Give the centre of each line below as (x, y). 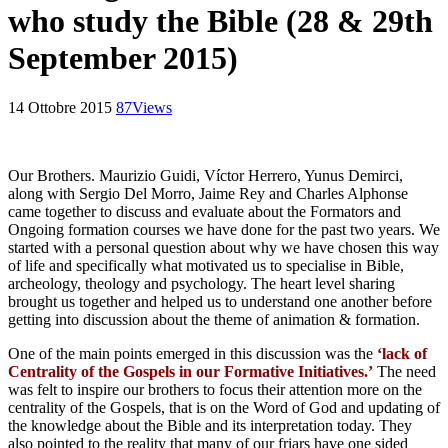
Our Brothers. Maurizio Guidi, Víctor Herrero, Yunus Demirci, (205, 175)
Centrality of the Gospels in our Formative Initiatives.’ (190, 371)
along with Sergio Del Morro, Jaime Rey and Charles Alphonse (208, 193)
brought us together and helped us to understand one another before (220, 301)
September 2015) (123, 58)
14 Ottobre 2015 (60, 107)
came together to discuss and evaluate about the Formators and (204, 211)
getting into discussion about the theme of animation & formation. (214, 319)
